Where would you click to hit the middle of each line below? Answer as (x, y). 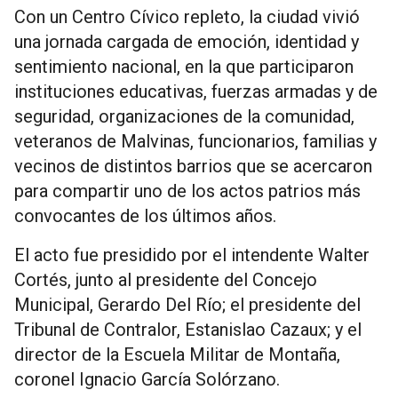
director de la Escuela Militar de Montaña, (177, 355)
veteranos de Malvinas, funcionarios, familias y (195, 142)
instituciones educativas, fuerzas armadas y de (196, 92)
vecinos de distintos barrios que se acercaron (193, 167)
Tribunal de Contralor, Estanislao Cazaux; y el (188, 330)
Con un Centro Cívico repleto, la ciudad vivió (187, 17)
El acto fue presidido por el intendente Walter (192, 255)
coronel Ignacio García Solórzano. (147, 380)
